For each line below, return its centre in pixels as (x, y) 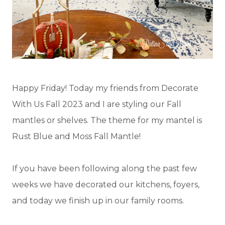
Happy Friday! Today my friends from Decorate (105, 88)
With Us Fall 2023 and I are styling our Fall (97, 104)
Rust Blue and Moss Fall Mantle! (76, 136)
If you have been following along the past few (104, 168)
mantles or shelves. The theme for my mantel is (107, 120)
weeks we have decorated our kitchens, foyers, (106, 184)
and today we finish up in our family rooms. (98, 200)
